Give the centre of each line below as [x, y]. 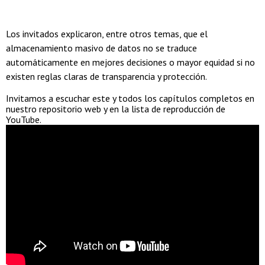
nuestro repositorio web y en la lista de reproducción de [116, 109]
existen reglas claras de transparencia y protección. [106, 76]
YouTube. [24, 119]
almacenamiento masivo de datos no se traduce [101, 48]
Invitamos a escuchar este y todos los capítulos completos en [130, 98]
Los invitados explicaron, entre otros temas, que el [107, 33]
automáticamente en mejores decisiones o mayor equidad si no [130, 62]
